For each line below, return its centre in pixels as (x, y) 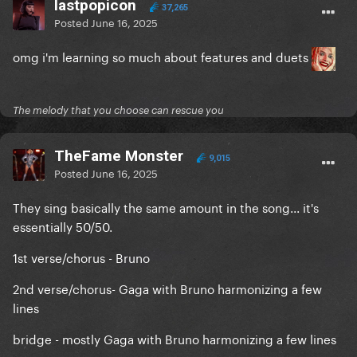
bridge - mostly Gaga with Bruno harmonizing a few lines (175, 338)
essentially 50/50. (64, 226)
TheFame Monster (119, 156)
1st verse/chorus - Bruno (81, 257)
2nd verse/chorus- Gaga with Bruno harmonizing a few (167, 288)
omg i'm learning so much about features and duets (162, 56)
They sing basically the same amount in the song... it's (166, 207)
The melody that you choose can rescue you (118, 110)
